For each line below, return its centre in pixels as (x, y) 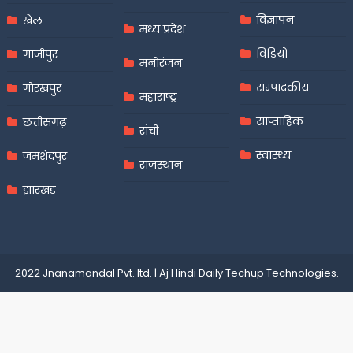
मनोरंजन (160, 63)
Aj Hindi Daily (192, 273)
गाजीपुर (40, 54)
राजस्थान (160, 164)
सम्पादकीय (283, 87)
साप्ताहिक (280, 121)
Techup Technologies (281, 273)
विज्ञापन (275, 19)
